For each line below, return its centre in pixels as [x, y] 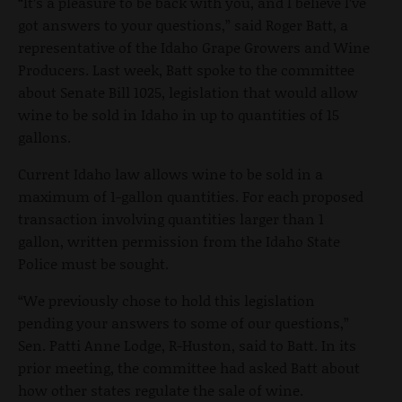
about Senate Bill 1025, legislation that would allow [188, 92]
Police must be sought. [93, 263]
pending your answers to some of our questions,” [184, 322]
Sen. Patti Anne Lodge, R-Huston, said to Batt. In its [187, 345]
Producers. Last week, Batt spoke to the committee [186, 69]
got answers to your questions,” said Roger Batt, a [183, 24]
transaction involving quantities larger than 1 [171, 218]
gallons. [44, 136]
